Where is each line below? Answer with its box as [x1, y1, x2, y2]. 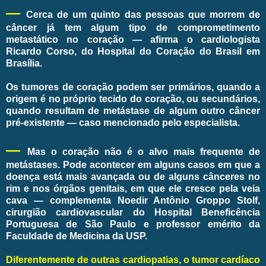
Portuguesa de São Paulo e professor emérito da [6, 218, 260, 229]
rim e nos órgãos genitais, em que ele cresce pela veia [6, 183, 260, 194]
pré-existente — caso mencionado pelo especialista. [6, 117, 242, 128]
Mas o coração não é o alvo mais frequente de [27, 146, 260, 157]
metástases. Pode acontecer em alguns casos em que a [6, 159, 260, 170]
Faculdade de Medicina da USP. [6, 230, 150, 241]
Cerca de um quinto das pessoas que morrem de [26, 9, 261, 20]
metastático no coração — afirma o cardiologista [6, 34, 260, 45]
